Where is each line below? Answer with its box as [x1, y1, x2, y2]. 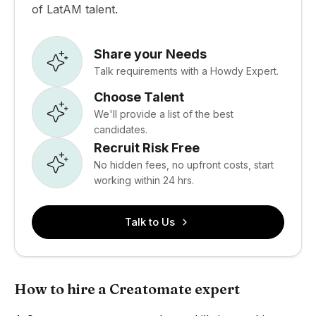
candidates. [94, 123, 147, 135]
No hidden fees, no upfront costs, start [94, 158, 274, 171]
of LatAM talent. [32, 2, 118, 16]
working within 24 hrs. [94, 174, 194, 186]
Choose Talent [94, 89, 184, 104]
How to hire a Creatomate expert [14, 280, 240, 298]
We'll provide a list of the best [94, 107, 233, 120]
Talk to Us [124, 215, 175, 229]
